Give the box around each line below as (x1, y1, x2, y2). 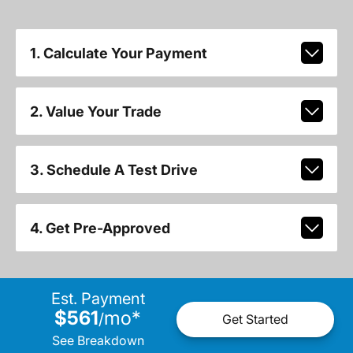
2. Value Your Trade (29, 102, 162, 120)
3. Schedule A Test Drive (29, 161, 198, 178)
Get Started (222, 311, 288, 328)
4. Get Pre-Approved (29, 219, 170, 236)
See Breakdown (51, 332, 144, 348)
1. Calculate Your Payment (29, 44, 207, 61)
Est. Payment (50, 288, 145, 308)
